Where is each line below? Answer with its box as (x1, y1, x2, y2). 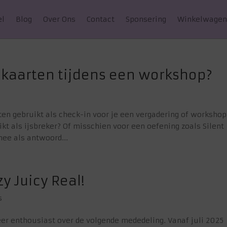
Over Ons (43, 15, 76, 24)
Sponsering (126, 15, 167, 24)
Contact (87, 15, 115, 24)
